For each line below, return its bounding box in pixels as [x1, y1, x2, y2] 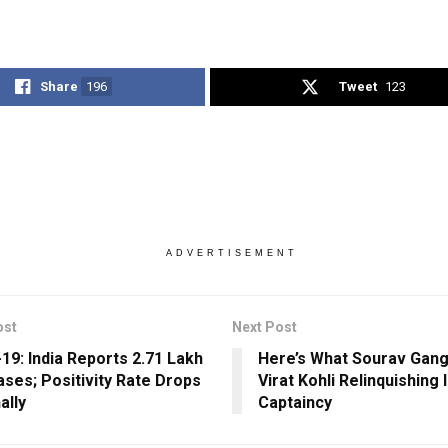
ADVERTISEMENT [165, 248, 298, 258]
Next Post [231, 319, 297, 335]
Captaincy [257, 393, 332, 412]
